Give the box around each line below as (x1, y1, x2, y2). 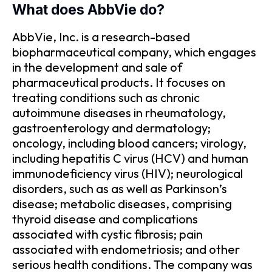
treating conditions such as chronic (12, 89, 200, 105)
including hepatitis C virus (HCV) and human (12, 150, 248, 166)
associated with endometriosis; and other (12, 241, 240, 257)
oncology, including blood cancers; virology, (12, 135, 246, 151)
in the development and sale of (12, 59, 183, 75)
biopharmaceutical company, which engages (12, 44, 256, 59)
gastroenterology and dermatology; (12, 120, 211, 135)
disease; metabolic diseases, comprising (12, 195, 232, 211)
